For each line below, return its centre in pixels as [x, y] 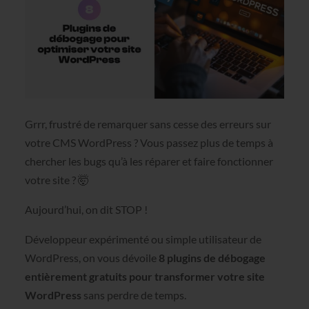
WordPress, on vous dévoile [91, 258]
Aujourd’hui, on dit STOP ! [86, 210]
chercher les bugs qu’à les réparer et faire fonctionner [149, 161]
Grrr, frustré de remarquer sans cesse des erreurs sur [148, 124]
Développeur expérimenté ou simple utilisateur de [143, 239]
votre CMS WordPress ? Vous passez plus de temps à [149, 143]
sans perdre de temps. [133, 295]
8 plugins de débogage [212, 258]
